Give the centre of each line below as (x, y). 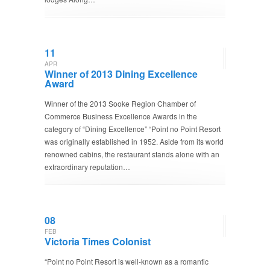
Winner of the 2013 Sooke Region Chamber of (120, 103)
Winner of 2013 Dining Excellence (121, 74)
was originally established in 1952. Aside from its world (134, 141)
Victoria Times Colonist (98, 241)
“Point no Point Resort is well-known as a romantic (127, 261)
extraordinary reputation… (87, 167)
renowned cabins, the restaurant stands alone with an (132, 154)
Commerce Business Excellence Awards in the (121, 116)
